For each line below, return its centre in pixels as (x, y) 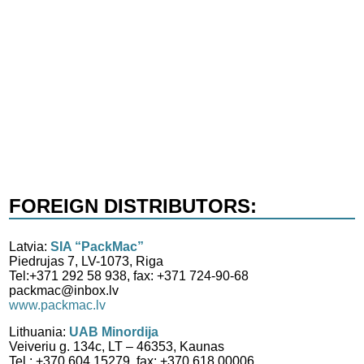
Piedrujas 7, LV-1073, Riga (87, 261)
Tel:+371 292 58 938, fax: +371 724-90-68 (129, 276)
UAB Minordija (114, 332)
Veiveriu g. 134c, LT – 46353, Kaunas (117, 347)
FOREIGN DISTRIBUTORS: (133, 206)
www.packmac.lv (58, 305)
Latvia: (30, 247)
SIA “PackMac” (97, 247)
